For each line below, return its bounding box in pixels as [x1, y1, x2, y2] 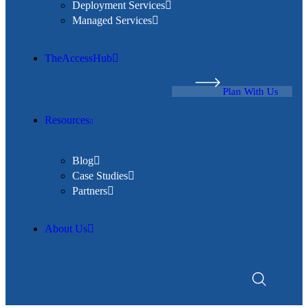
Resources [45, 114, 89, 126]
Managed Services [72, 14, 152, 26]
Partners [72, 185, 107, 197]
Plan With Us [223, 86, 278, 97]
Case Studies [72, 170, 128, 181]
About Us [45, 223, 87, 234]
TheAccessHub [45, 52, 112, 64]
